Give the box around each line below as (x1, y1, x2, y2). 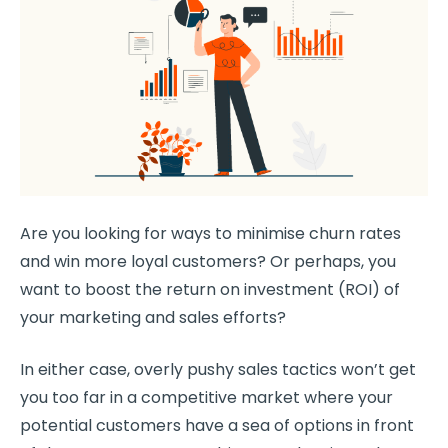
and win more (20, 249, 131, 273)
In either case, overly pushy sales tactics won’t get (20, 357, 416, 381)
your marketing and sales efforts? (20, 305, 286, 329)
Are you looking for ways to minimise (20, 221, 309, 245)
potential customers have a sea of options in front (20, 413, 414, 437)
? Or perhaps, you (257, 249, 396, 273)
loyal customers (131, 249, 257, 273)
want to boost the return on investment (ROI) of (20, 277, 400, 301)
